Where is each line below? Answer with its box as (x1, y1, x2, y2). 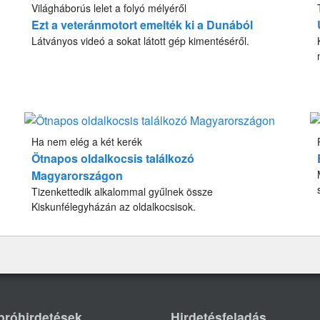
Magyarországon (31, 167, 124, 184)
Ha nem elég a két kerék (31, 134, 143, 149)
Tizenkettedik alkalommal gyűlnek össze (31, 184, 214, 199)
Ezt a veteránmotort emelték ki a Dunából (31, 16, 254, 34)
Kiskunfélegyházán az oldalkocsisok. (31, 199, 196, 214)
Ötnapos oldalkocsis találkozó (31, 150, 195, 167)
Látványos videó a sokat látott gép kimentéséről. (31, 34, 250, 49)
